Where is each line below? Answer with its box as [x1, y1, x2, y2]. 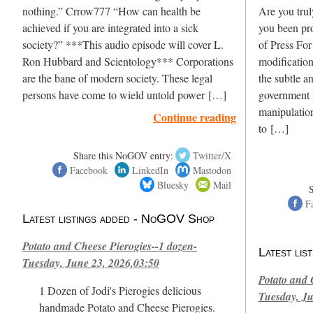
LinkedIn [131, 163, 168, 177]
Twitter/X [193, 148, 232, 162]
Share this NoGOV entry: [73, 148, 173, 162]
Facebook [69, 163, 108, 177]
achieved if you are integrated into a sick [22, 20, 199, 36]
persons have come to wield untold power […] [22, 87, 227, 103]
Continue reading [153, 108, 237, 125]
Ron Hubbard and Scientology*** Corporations [22, 53, 234, 69]
